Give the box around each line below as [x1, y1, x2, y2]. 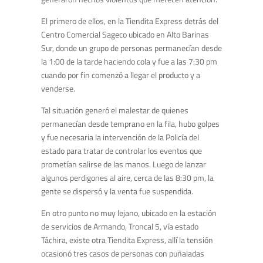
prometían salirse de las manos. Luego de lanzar [41, 158, 206, 171]
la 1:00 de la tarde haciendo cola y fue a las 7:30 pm [41, 55, 217, 68]
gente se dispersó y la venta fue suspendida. [41, 185, 193, 198]
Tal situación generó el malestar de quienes [41, 104, 188, 117]
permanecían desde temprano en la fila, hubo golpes [41, 117, 220, 130]
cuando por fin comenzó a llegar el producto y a [41, 69, 200, 82]
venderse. [41, 82, 75, 95]
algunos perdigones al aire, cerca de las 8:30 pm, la [41, 171, 214, 184]
